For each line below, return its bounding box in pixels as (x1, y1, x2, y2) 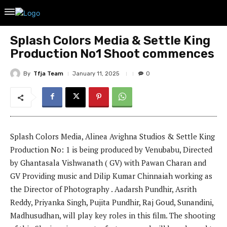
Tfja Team (33, 70, 63, 77)
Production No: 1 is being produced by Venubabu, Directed (10, 144, 212, 155)
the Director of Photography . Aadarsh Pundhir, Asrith (10, 184, 197, 195)
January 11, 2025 (72, 70, 119, 77)
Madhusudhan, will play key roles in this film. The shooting (10, 210, 215, 221)
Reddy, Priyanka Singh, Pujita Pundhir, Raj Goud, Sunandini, (10, 197, 213, 208)
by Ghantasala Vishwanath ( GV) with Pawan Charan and (10, 158, 206, 168)
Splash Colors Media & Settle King (10, 33, 210, 48)
